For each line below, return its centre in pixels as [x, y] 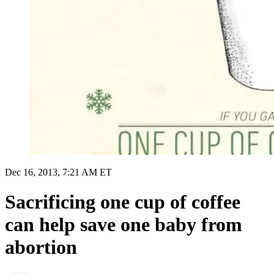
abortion [41, 247]
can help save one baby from [124, 225]
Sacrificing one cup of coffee [123, 202]
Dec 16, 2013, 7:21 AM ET [58, 172]
